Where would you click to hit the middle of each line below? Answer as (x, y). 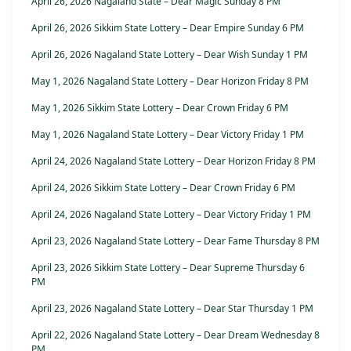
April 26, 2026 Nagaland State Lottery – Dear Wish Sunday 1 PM (170, 55)
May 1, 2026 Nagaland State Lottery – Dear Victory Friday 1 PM (168, 135)
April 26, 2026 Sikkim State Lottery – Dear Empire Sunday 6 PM (168, 28)
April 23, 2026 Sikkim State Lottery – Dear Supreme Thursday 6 (168, 268)
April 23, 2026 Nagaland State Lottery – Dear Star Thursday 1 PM (172, 309)
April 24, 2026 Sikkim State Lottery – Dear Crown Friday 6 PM (163, 188)
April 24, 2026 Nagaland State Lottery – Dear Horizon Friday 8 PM (174, 161)
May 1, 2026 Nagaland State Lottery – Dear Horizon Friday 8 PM (170, 81)
